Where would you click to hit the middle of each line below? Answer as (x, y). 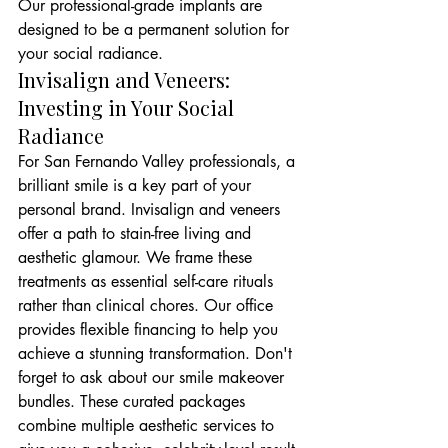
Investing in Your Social (128, 107)
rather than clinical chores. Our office (148, 305)
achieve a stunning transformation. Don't (157, 353)
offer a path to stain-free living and (137, 233)
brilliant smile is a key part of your (137, 185)
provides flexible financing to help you (150, 329)
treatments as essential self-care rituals (148, 281)
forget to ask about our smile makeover (153, 377)
